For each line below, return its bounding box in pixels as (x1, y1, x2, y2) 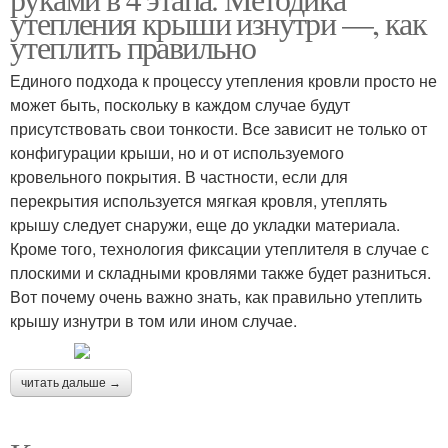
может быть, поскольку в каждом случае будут (10, 93, 350, 117)
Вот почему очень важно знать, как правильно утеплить (10, 285, 422, 309)
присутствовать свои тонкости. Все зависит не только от (10, 117, 427, 141)
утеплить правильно (10, 25, 256, 69)
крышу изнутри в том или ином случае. (10, 309, 297, 333)
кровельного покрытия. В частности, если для (10, 165, 348, 189)
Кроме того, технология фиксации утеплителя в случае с (10, 237, 429, 261)
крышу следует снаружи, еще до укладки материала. (10, 213, 400, 237)
